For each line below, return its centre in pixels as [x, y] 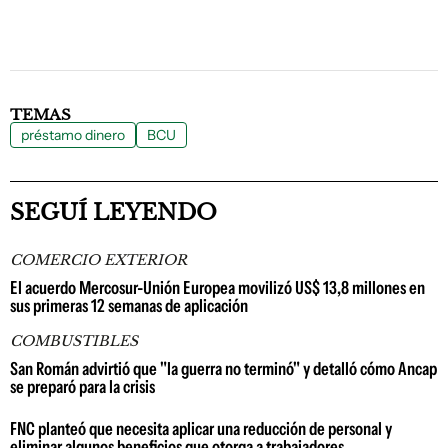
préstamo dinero [73, 135]
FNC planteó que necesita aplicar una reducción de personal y [201, 429]
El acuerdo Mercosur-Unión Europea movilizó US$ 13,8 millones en [217, 288]
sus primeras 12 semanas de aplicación [129, 306]
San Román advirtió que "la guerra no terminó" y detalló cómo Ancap [223, 369]
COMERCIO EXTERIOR [98, 260]
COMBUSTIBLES [74, 341]
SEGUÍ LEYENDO [113, 212]
